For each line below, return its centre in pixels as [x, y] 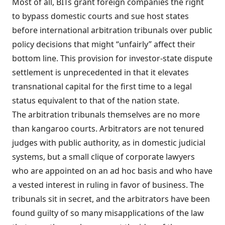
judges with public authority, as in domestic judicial [109, 143]
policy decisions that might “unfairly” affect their [104, 44]
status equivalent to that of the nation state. [96, 100]
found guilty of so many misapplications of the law [108, 213]
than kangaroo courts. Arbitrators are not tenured [108, 129]
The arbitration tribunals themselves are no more [106, 115]
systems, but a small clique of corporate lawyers [103, 157]
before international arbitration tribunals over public [112, 30]
